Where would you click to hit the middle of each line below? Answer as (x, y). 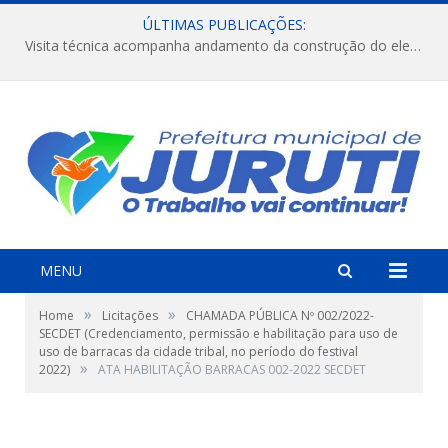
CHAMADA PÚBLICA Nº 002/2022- (280, 315)
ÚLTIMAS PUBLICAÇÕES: (224, 24)
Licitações (130, 315)
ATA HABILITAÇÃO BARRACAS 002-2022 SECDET (232, 369)
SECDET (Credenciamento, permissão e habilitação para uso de (218, 333)
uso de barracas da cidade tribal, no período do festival (198, 351)
